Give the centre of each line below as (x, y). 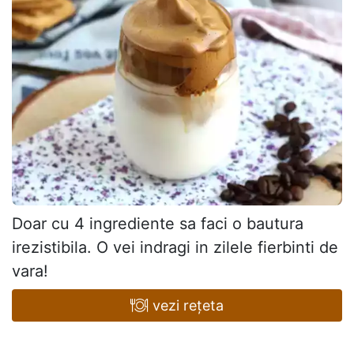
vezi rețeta (186, 306)
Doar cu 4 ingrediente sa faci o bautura (158, 224)
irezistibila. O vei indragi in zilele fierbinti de (175, 248)
